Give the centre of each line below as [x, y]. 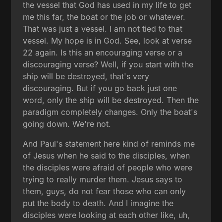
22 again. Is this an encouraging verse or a [103, 52]
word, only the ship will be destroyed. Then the [111, 100]
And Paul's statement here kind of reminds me [109, 143]
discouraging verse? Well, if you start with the [108, 64]
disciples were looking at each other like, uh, [107, 215]
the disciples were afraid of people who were [108, 167]
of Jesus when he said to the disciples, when [107, 155]
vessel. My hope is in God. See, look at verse [108, 40]
